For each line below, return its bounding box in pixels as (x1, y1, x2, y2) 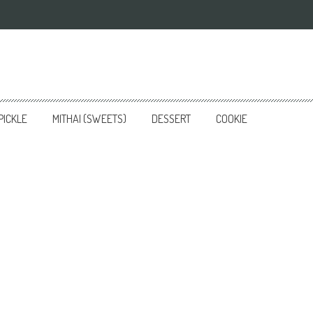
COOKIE (216, 112, 247, 126)
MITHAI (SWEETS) (52, 112, 126, 126)
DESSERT (152, 112, 191, 126)
